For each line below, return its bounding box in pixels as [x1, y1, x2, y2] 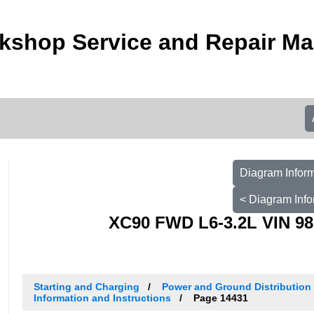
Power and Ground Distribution [161, 280, 311, 292]
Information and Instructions [33, 292, 171, 303]
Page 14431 [190, 292, 248, 303]
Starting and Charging [33, 280, 139, 292]
